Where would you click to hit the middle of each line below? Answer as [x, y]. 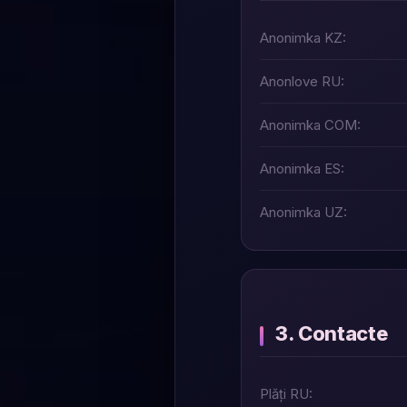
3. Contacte [332, 333]
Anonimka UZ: [303, 212]
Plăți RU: [286, 394]
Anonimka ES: [302, 169]
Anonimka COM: [310, 125]
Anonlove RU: [302, 81]
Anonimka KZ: [303, 38]
